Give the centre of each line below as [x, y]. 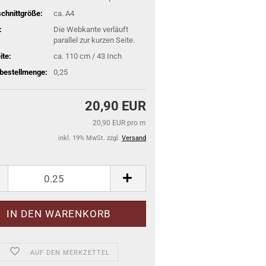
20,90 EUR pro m [119, 123]
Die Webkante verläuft [91, 29]
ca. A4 [64, 13]
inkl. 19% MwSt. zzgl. [90, 138]
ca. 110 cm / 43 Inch [87, 56]
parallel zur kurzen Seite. [94, 40]
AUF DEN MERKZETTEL [70, 253]
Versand [134, 138]
